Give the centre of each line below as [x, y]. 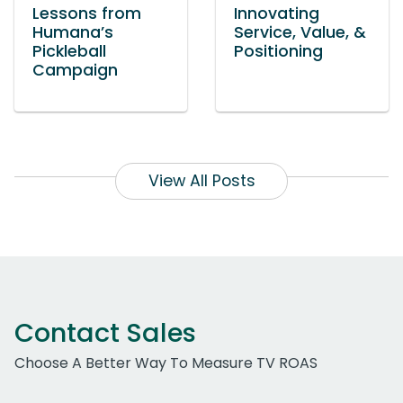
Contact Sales [105, 333]
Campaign [75, 71]
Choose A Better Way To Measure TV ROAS [166, 363]
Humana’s [73, 33]
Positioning [278, 52]
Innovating [277, 14]
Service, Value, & [300, 33]
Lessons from [87, 14]
